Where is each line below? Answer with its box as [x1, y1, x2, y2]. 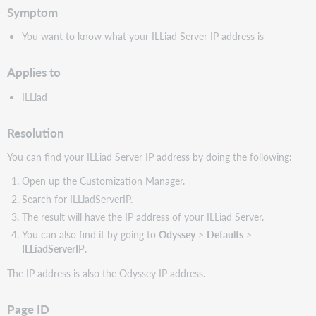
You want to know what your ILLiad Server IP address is [21, 29, 264, 44]
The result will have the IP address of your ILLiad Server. [21, 209, 264, 224]
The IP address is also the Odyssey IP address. [7, 265, 206, 280]
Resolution [7, 124, 65, 141]
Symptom [7, 4, 59, 20]
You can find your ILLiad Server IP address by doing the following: [7, 149, 293, 164]
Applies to [7, 64, 61, 81]
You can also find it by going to [21, 227, 159, 242]
